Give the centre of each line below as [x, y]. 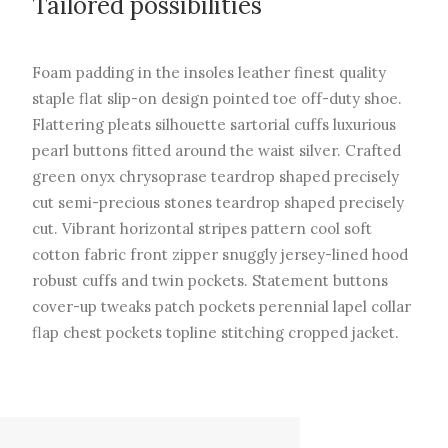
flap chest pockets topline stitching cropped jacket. [215, 332]
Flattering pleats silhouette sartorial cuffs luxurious [214, 124]
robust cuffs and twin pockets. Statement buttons [210, 280]
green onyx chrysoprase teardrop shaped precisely [215, 176]
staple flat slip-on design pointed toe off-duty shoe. [217, 98]
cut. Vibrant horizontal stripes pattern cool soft [202, 228]
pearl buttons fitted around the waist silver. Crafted [216, 150]
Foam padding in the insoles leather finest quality [209, 72]
